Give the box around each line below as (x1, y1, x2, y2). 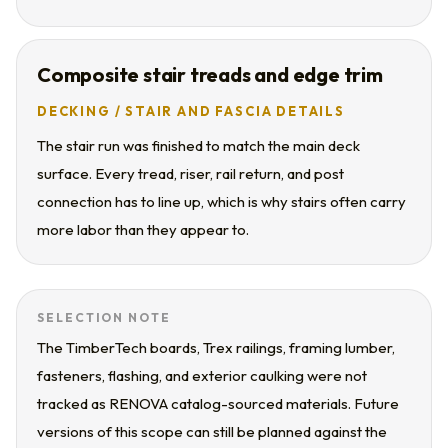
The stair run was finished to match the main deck (37, 136, 360, 155)
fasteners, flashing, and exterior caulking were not (37, 366, 367, 385)
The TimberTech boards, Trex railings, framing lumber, (37, 338, 395, 357)
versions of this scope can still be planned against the (37, 422, 387, 441)
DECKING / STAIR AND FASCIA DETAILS (37, 103, 345, 119)
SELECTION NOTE (37, 310, 171, 325)
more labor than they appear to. (37, 220, 249, 239)
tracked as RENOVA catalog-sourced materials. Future (37, 394, 399, 413)
